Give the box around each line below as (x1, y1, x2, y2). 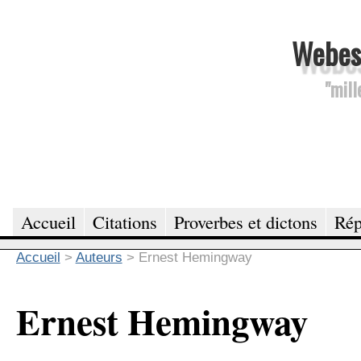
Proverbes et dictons (174, 209, 317, 234)
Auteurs (75, 249, 122, 265)
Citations (93, 209, 157, 234)
